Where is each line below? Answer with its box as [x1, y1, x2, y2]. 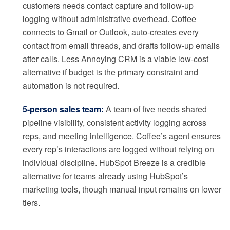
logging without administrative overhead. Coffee [23, 13, 196, 25]
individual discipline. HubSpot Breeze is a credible [23, 157, 206, 169]
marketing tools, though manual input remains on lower [23, 183, 221, 196]
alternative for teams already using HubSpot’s [23, 170, 188, 182]
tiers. [23, 197, 40, 209]
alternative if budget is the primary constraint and [23, 66, 198, 79]
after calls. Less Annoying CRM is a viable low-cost [23, 53, 208, 65]
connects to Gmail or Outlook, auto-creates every [23, 26, 199, 39]
